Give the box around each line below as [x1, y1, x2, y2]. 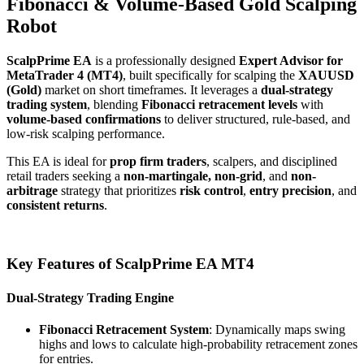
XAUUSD [298, 67, 354, 82]
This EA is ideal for [6, 154, 110, 168]
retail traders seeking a [6, 168, 123, 183]
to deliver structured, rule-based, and [161, 111, 350, 126]
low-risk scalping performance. [6, 126, 165, 141]
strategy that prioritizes [58, 183, 180, 197]
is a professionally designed [92, 53, 239, 67]
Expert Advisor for [239, 53, 343, 67]
